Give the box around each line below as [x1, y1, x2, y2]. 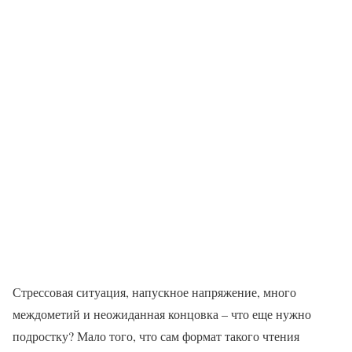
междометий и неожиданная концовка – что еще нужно [13, 306, 311, 323]
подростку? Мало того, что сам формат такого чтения [13, 328, 299, 345]
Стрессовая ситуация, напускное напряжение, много [13, 284, 296, 301]
